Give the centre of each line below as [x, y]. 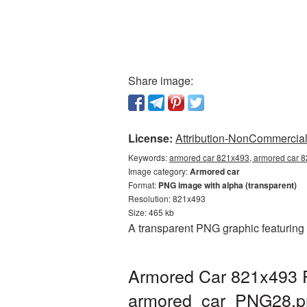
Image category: [159, 171]
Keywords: [149, 157]
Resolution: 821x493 [167, 198]
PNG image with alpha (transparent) [228, 185]
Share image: [161, 81]
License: [150, 138]
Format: [143, 185]
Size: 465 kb [151, 212]
